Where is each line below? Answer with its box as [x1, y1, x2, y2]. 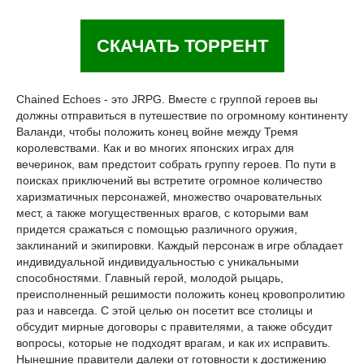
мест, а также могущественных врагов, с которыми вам [16, 206, 309, 219]
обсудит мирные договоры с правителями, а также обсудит [16, 320, 332, 333]
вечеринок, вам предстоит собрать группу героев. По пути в [16, 158, 336, 171]
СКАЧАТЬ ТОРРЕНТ [96, 36, 268, 56]
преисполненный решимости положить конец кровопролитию [16, 288, 345, 301]
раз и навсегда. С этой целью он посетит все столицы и [16, 304, 313, 317]
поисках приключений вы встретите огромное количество [16, 174, 323, 187]
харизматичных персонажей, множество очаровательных [16, 190, 322, 203]
